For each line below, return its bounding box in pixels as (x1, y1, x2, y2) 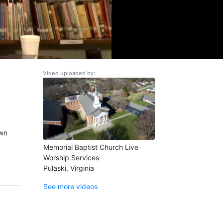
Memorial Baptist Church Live (43, 143, 138, 151)
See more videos (43, 182, 98, 191)
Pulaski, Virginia (43, 164, 94, 172)
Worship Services (43, 153, 99, 162)
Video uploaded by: (43, 70, 95, 77)
